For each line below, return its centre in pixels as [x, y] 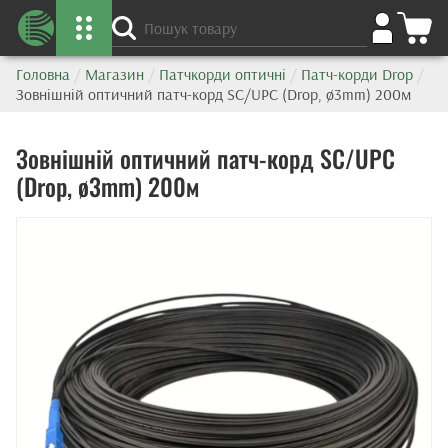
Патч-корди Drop [357, 74]
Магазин [114, 74]
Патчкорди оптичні [222, 74]
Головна [43, 74]
